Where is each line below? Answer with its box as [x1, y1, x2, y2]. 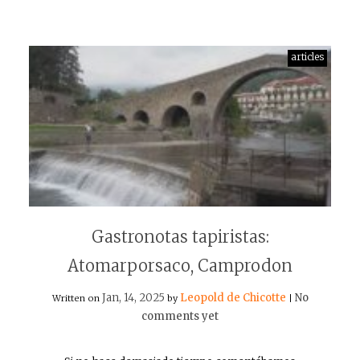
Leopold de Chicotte [179, 291, 286, 305]
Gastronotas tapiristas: [91, 227, 269, 247]
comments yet [141, 309, 219, 323]
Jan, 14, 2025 [101, 291, 165, 305]
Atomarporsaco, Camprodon [67, 256, 292, 276]
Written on [51, 292, 102, 304]
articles [290, 51, 324, 63]
